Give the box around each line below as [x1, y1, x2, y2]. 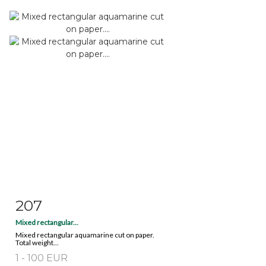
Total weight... [15, 237, 59, 247]
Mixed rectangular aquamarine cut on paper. [15, 230, 154, 239]
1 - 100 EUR [15, 252, 68, 264]
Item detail [31, 198, 75, 208]
